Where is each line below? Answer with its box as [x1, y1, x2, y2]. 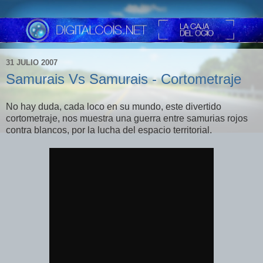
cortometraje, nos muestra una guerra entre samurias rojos [6, 113, 248, 124]
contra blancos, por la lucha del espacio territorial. [6, 125, 212, 136]
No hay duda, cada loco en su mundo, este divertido [6, 102, 221, 112]
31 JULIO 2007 [6, 58, 58, 68]
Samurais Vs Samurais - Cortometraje [6, 70, 241, 87]
